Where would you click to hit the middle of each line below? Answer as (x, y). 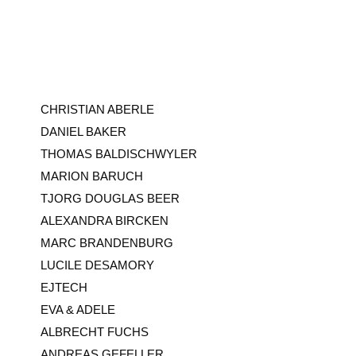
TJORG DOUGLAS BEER (110, 198)
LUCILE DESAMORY (97, 265)
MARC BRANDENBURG (106, 242)
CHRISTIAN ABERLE (97, 109)
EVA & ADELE (77, 309)
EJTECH (64, 287)
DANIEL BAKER (83, 131)
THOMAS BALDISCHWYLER (118, 153)
